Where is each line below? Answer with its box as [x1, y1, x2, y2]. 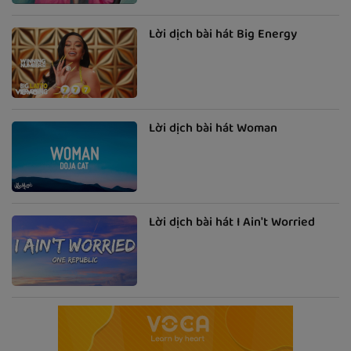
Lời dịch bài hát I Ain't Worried [149, 212, 315, 235]
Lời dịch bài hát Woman [149, 118, 277, 141]
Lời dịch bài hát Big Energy [149, 24, 297, 47]
